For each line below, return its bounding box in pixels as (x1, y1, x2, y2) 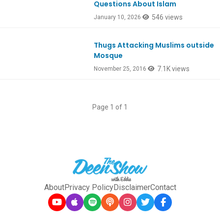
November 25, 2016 (94, 65, 147, 73)
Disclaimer (113, 183, 150, 192)
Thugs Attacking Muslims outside (94, 40, 215, 51)
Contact (150, 183, 176, 192)
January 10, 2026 (94, 14, 141, 21)
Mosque (94, 51, 123, 61)
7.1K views (157, 65, 190, 73)
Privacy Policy (64, 183, 113, 192)
